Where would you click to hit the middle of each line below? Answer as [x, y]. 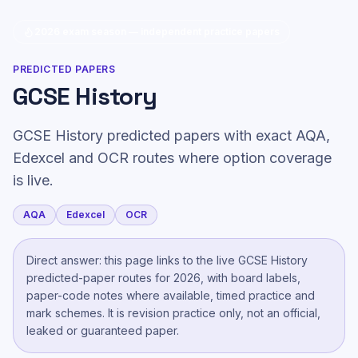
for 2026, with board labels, [226, 277]
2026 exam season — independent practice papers [157, 32]
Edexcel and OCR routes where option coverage [172, 157]
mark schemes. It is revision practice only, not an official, [173, 312]
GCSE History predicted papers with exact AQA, [171, 135]
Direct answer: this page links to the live [132, 260]
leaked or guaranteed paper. [103, 330]
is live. [33, 180]
